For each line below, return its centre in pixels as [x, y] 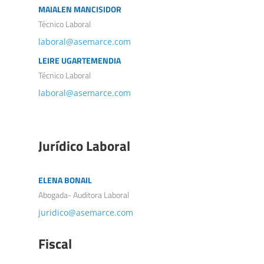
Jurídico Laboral [84, 146]
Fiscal [55, 244]
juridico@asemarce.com [85, 213]
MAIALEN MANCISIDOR [80, 9]
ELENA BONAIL [65, 180]
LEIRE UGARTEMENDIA [79, 61]
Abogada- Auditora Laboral [83, 195]
